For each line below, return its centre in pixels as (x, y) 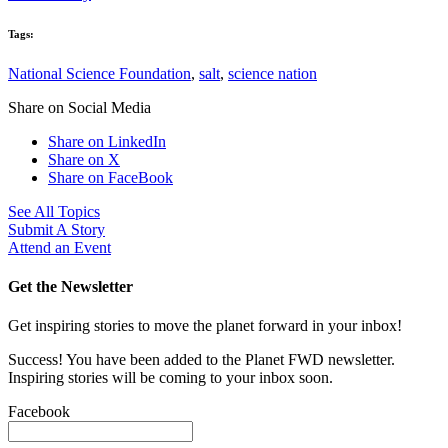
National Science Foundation (99, 73)
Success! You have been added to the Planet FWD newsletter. (201, 360)
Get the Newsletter (70, 287)
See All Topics (54, 211)
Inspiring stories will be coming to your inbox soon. (170, 378)
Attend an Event (59, 247)
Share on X (84, 159)
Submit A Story (56, 229)
